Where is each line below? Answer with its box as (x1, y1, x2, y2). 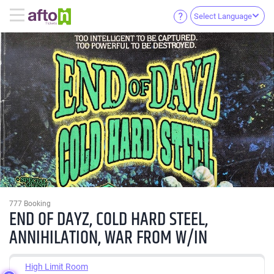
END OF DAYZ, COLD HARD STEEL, (9, 206, 208, 234)
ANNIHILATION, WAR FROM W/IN (9, 224, 207, 252)
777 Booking (9, 199, 51, 208)
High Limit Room (25, 261, 88, 272)
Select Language (194, 12, 252, 21)
